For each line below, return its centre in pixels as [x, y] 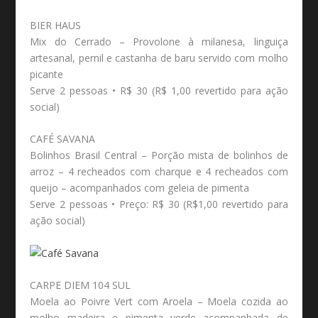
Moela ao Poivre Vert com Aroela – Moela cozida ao [159, 302]
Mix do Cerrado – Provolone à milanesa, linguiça [159, 41]
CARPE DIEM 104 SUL [81, 285]
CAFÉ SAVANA [63, 139]
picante [47, 74]
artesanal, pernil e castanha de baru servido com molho [159, 57]
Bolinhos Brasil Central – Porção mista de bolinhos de [159, 155]
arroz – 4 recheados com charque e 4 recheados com [159, 172]
